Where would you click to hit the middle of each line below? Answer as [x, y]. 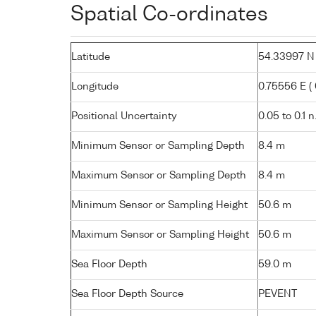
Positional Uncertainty [124, 116]
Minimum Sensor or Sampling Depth [158, 146]
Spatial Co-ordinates [169, 14]
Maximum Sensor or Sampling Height [160, 235]
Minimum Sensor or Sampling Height [159, 205]
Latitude [91, 57]
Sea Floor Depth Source [127, 294]
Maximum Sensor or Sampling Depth [159, 175]
